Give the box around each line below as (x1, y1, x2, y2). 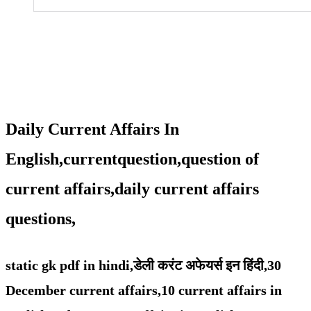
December (6, 282, 69, 298)
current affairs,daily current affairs (6, 180, 259, 199)
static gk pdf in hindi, (6, 257, 133, 273)
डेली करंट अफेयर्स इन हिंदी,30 (133, 257, 281, 273)
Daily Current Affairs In (6, 120, 179, 139)
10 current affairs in (161, 282, 282, 298)
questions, (6, 210, 76, 228)
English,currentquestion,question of (6, 150, 259, 169)
